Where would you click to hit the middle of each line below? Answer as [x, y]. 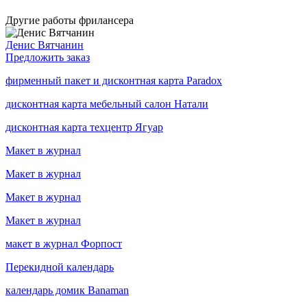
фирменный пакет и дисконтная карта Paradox [114, 80]
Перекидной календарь [60, 267]
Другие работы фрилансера [70, 20]
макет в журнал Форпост [64, 243]
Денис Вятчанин [45, 45]
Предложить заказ [48, 57]
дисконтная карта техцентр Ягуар [84, 127]
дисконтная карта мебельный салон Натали [107, 103]
